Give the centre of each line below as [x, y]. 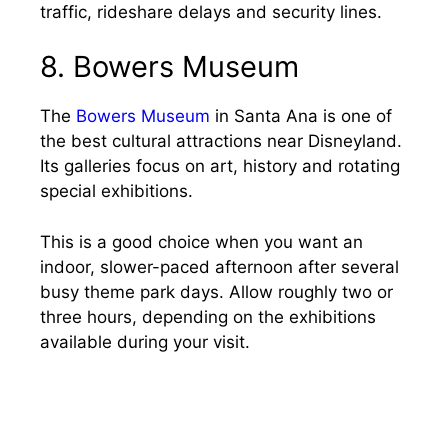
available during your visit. [145, 341]
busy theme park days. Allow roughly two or [216, 291]
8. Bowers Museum [169, 66]
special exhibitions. [116, 191]
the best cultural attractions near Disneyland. [221, 141]
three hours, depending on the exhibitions [208, 316]
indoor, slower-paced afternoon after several [219, 266]
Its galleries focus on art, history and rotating [220, 166]
